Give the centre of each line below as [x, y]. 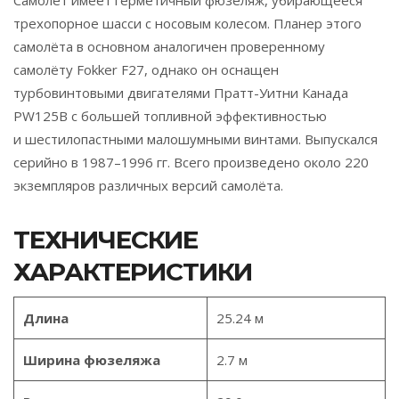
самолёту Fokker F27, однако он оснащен [146, 69]
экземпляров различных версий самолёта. [148, 185]
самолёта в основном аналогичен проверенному [169, 46]
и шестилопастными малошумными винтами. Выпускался [195, 138]
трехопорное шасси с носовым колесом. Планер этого [187, 23]
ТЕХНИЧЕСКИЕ [106, 239]
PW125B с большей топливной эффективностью [170, 115]
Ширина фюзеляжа [92, 359]
